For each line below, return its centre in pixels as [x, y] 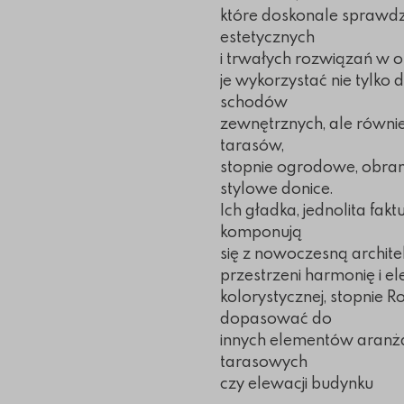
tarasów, [252, 145]
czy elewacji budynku [297, 383]
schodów [254, 102]
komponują [261, 232]
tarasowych [264, 362]
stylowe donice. [276, 188]
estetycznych [267, 37]
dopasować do [276, 318]
